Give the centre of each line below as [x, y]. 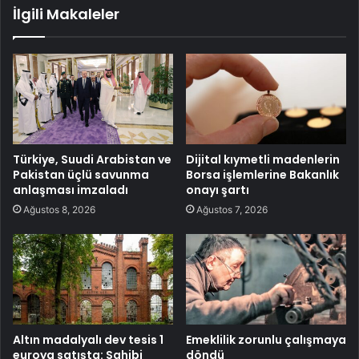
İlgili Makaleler [66, 14]
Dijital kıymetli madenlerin [263, 159]
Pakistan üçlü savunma [81, 174]
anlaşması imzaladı [71, 190]
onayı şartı [218, 190]
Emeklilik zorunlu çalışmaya [266, 339]
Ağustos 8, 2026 [59, 209]
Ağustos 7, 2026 [232, 209]
